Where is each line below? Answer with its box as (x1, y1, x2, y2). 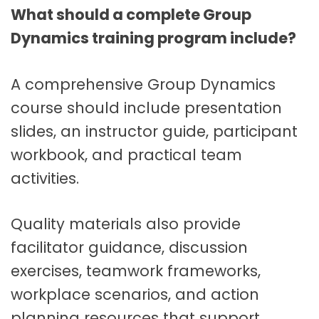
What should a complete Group (11, 4, 251, 26)
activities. (11, 167, 79, 189)
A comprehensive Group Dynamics (11, 73, 276, 95)
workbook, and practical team (11, 144, 242, 165)
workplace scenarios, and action (11, 284, 259, 305)
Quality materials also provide (11, 214, 241, 235)
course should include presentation (11, 97, 282, 118)
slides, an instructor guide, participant (11, 120, 298, 142)
